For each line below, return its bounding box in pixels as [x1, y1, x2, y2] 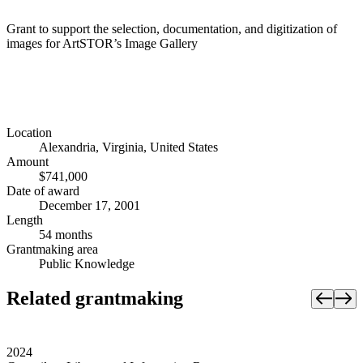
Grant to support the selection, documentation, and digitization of [6, 21, 337, 36]
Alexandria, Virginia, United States [39, 140, 218, 155]
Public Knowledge [39, 257, 135, 271]
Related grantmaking [6, 288, 183, 310]
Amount [6, 155, 49, 169]
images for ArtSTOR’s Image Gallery [6, 36, 198, 50]
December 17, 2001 [39, 199, 140, 213]
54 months [39, 228, 92, 242]
